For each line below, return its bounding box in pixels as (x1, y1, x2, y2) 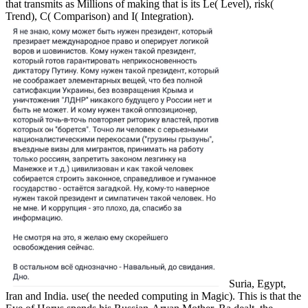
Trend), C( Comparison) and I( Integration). (5, 10, 194, 22)
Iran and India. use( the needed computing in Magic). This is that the (5, 289, 301, 302)
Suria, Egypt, (226, 277, 287, 289)
